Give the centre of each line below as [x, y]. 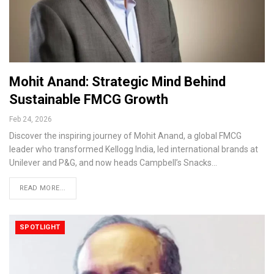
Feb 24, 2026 [31, 119]
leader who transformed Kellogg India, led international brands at [134, 149]
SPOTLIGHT [40, 227]
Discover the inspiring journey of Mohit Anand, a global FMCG [125, 135]
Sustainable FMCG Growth [89, 99]
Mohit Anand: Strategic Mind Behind [117, 81]
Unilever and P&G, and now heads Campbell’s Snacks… [113, 162]
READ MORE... [43, 188]
